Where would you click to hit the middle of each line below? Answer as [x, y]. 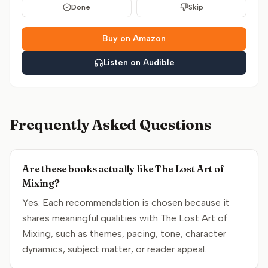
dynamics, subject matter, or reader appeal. [114, 249]
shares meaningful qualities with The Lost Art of [125, 218]
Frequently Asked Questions [110, 125]
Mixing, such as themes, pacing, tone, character [124, 234]
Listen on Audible [139, 63]
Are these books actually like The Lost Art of [123, 169]
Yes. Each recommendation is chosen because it [126, 202]
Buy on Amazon [134, 39]
